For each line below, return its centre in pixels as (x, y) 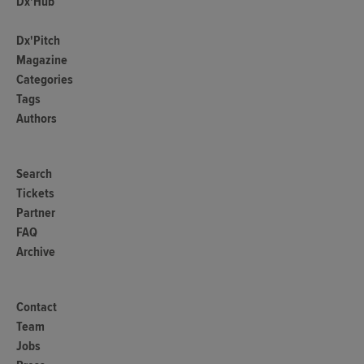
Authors (37, 119)
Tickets (35, 194)
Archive (36, 252)
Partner (36, 213)
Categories (45, 80)
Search (34, 174)
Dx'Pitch (38, 41)
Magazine (42, 61)
